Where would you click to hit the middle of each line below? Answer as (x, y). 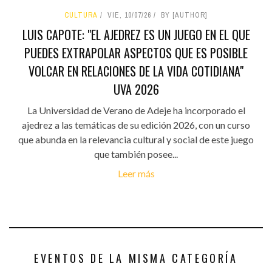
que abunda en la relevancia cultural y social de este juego (136, 140)
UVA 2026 (136, 90)
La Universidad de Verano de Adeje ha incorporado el (136, 110)
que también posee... (136, 154)
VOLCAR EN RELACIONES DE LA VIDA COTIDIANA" (136, 71)
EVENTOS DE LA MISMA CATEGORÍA (136, 258)
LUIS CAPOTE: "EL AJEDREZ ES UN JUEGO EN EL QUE (136, 35)
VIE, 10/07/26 (129, 15)
